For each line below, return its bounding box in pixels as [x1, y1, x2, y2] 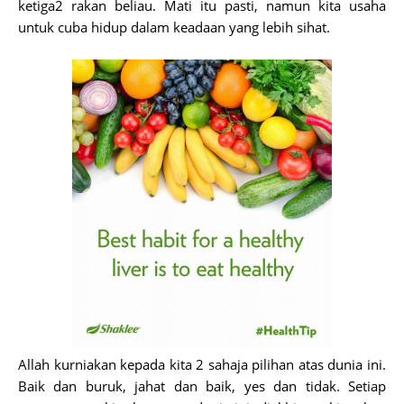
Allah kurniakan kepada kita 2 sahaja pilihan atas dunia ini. [18, 355, 386, 373]
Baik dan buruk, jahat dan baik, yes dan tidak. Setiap [18, 377, 386, 395]
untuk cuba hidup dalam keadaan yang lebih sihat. [18, 18, 330, 36]
